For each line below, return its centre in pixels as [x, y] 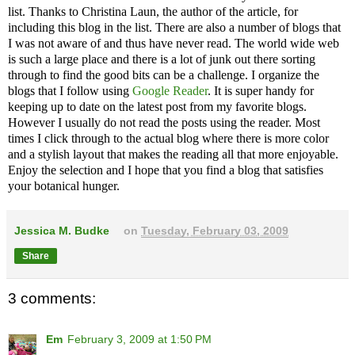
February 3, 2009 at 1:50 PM [139, 340]
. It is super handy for [261, 90]
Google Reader [170, 90]
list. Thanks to [45, 11]
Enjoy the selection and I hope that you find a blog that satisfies [166, 170]
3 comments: [52, 298]
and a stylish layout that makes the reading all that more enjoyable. [173, 154]
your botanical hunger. [64, 185]
